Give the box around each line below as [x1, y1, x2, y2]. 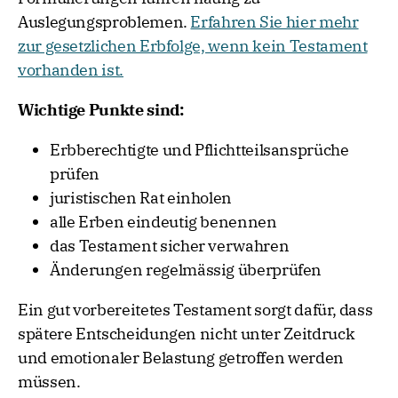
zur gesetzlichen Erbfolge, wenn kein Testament [18, 36, 368, 57]
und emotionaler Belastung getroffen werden [18, 347, 344, 369]
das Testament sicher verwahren [50, 235, 290, 257]
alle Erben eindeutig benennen [50, 211, 277, 233]
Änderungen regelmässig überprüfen [50, 259, 322, 281]
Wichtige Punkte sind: [18, 99, 184, 121]
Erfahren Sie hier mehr [190, 12, 359, 33]
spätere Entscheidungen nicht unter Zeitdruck [18, 323, 355, 345]
